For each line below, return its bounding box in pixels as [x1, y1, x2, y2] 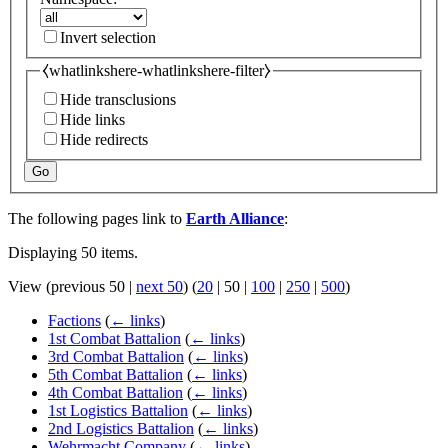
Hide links [60, 110, 125, 128]
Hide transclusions [60, 90, 176, 108]
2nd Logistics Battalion [48, 419, 194, 437]
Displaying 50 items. [8, 243, 138, 261]
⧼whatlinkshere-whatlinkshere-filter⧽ [42, 61, 271, 79]
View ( [8, 277, 51, 295]
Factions [48, 311, 101, 329]
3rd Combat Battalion [48, 347, 184, 365]
